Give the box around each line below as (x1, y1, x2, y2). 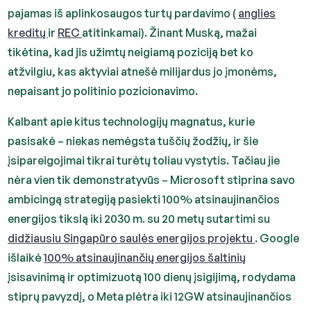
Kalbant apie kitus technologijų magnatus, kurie (8, 115, 255, 128)
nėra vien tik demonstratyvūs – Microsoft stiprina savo (8, 173, 296, 187)
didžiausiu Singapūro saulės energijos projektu (8, 231, 255, 245)
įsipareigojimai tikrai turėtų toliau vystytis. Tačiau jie (8, 153, 280, 167)
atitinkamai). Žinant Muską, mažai (82, 26, 258, 40)
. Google (255, 231, 300, 245)
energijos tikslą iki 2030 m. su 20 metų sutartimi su (8, 212, 271, 226)
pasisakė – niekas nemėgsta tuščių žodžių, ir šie (8, 134, 259, 148)
